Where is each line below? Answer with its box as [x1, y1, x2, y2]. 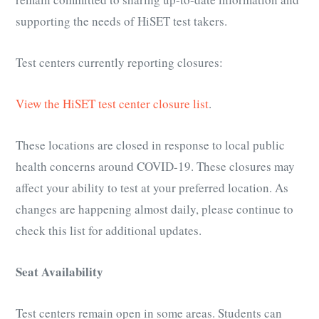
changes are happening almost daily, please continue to [16, 201, 293, 218]
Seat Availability [16, 263, 103, 281]
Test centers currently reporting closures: [16, 54, 223, 71]
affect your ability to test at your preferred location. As [16, 179, 288, 197]
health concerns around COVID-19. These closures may [16, 158, 295, 175]
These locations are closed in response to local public [16, 137, 285, 154]
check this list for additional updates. [16, 222, 202, 239]
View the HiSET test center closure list [16, 95, 209, 113]
